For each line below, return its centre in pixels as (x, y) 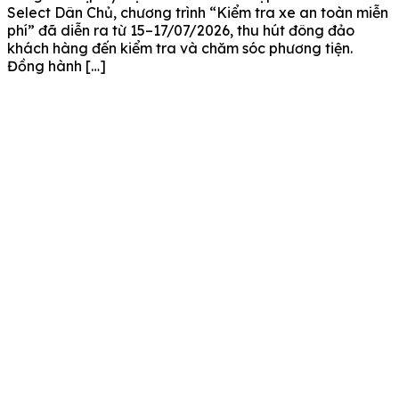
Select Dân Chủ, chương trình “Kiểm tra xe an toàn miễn (198, 12)
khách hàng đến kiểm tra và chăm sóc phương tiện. (180, 48)
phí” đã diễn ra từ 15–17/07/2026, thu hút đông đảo (181, 30)
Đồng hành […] (57, 65)
